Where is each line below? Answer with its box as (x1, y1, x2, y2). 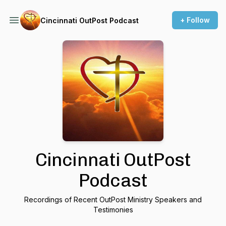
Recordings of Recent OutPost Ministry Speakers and (24, 195, 202, 204)
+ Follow (180, 16, 210, 24)
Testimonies (93, 205, 133, 214)
